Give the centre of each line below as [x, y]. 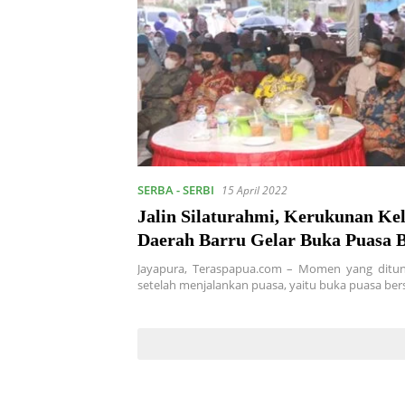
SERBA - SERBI [176, 190]
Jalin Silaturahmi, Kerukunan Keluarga [211, 217]
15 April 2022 [254, 191]
